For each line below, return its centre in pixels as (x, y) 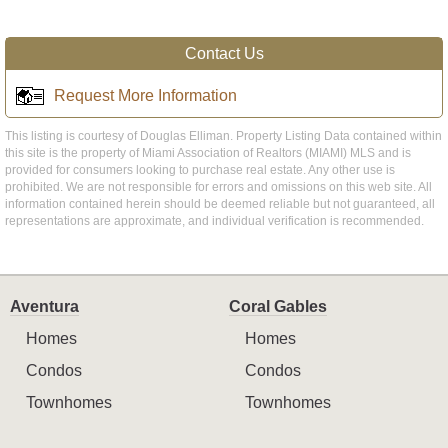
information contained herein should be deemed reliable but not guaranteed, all (220, 203)
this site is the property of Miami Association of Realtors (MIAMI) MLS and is (208, 152)
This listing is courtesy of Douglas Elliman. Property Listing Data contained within (223, 135)
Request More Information (145, 95)
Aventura (44, 306)
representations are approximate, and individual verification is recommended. (214, 220)
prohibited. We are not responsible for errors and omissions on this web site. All (218, 186)
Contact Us (224, 53)
